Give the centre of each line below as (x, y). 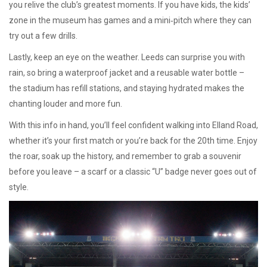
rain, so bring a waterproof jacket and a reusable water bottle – (127, 73)
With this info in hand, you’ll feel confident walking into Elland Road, (133, 125)
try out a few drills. (43, 36)
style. (19, 187)
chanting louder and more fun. (66, 104)
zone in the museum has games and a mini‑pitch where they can (130, 20)
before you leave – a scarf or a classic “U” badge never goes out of (133, 172)
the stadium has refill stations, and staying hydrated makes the (127, 88)
